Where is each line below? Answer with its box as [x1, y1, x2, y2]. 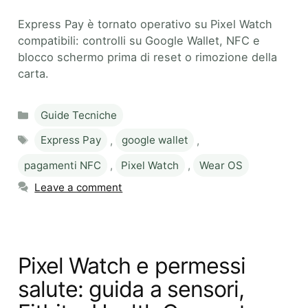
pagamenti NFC [23, 158, 101, 172]
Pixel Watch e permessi [18, 252, 245, 279]
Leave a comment [34, 180, 123, 194]
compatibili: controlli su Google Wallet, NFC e [18, 33, 260, 47]
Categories [34, 102, 89, 116]
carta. [18, 66, 49, 80]
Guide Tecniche [41, 108, 118, 122]
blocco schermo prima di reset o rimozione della [18, 49, 277, 64]
